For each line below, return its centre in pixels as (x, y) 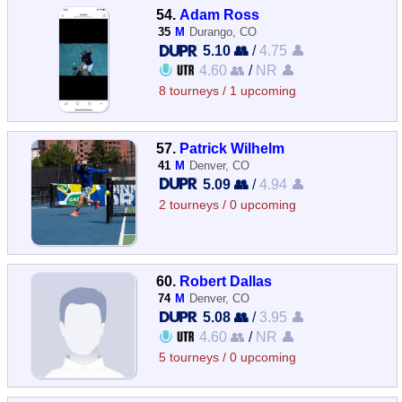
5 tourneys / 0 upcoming (228, 357)
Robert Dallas (226, 280)
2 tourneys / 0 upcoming (228, 205)
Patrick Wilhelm (232, 148)
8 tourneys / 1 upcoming (228, 92)
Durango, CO (223, 32)
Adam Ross (220, 15)
